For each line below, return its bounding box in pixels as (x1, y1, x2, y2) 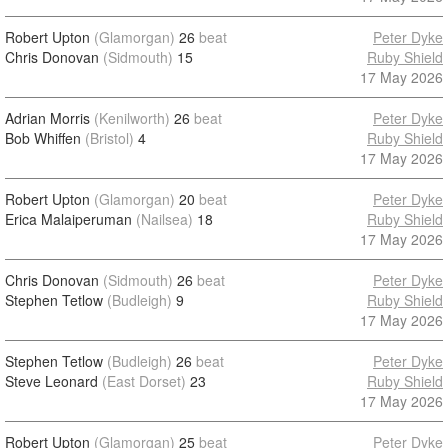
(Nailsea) (136, 209, 193, 229)
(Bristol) (85, 128, 134, 148)
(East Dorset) (102, 371, 186, 391)
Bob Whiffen (5, 128, 81, 148)
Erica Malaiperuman (5, 209, 132, 229)
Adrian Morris (5, 108, 90, 128)
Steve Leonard (5, 371, 98, 391)
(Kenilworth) (94, 108, 170, 128)
